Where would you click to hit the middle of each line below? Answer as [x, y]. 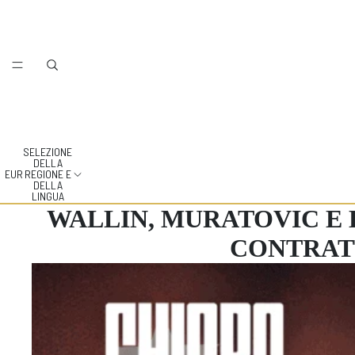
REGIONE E [48, 174]
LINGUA [48, 196]
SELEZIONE [48, 152]
